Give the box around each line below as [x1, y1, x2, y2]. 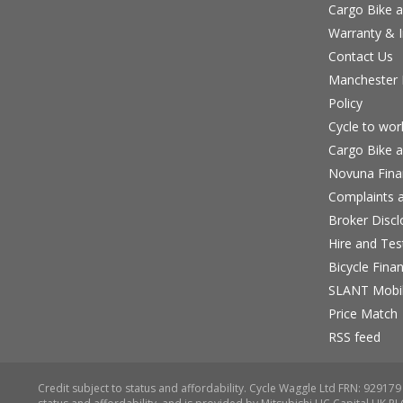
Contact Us [327, 47, 393, 65]
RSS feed [327, 327, 381, 345]
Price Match [327, 304, 398, 322]
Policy [327, 94, 363, 112]
